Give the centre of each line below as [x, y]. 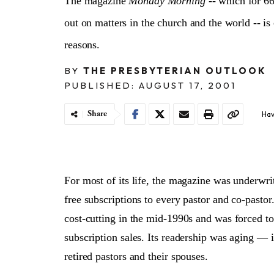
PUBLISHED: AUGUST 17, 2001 [150, 85]
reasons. [82, 45]
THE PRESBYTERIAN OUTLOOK [175, 71]
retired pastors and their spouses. [136, 256]
